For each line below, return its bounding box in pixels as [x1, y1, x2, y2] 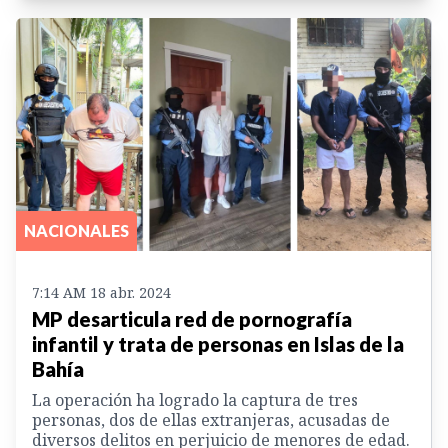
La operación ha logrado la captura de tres [32, 389, 358, 412]
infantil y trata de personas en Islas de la [32, 332, 404, 357]
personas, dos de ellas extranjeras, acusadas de [32, 409, 390, 432]
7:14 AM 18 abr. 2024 [32, 283, 171, 303]
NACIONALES [24, 221, 129, 241]
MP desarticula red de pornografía [32, 307, 352, 332]
